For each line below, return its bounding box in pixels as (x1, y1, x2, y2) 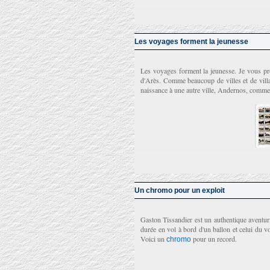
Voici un (140, 234, 166, 243)
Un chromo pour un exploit (134, 186, 225, 195)
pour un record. (191, 234, 237, 243)
